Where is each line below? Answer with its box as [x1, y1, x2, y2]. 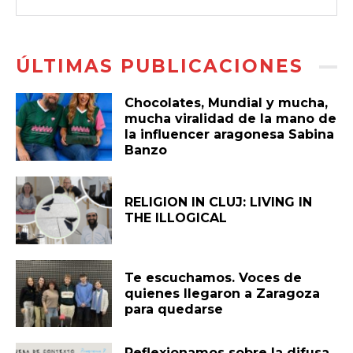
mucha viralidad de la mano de [124, 111, 337, 127]
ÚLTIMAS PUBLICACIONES [16, 55, 303, 78]
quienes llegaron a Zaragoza [124, 285, 321, 301]
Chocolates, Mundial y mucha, [124, 95, 329, 111]
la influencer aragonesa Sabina [124, 127, 335, 143]
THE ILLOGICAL [124, 210, 228, 225]
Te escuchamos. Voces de [124, 269, 303, 285]
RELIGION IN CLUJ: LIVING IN [124, 194, 313, 210]
